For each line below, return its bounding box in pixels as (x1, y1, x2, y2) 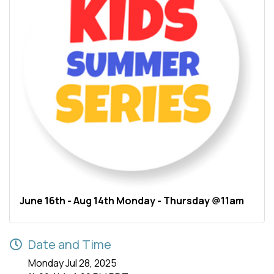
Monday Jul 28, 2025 (28, 256, 117, 270)
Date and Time (28, 236, 111, 253)
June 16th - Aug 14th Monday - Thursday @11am (20, 194, 244, 208)
